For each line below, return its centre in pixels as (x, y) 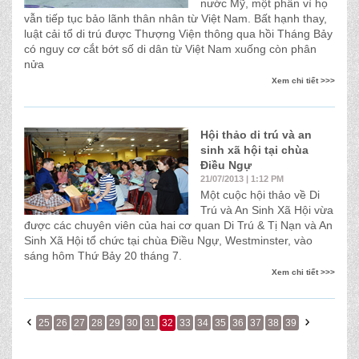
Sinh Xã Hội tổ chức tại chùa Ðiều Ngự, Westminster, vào (168, 240)
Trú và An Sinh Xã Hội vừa (267, 210)
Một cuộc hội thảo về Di (260, 195)
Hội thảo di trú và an (256, 135)
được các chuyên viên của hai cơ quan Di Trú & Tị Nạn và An (178, 225)
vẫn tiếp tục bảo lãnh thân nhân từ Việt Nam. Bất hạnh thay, (175, 18)
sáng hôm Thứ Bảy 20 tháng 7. (103, 256)
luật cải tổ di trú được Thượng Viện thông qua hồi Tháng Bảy (178, 34)
